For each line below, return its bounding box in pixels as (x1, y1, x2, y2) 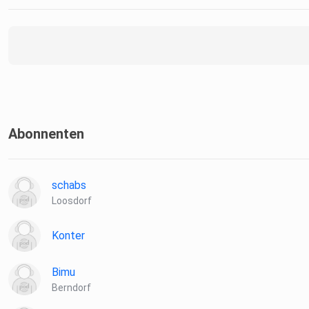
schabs (52, 179, 86, 192)
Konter (52, 229, 85, 243)
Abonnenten (8, 126, 84, 143)
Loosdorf (52, 195, 92, 207)
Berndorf (52, 282, 91, 294)
